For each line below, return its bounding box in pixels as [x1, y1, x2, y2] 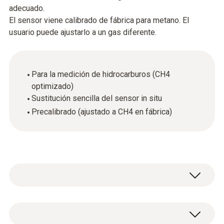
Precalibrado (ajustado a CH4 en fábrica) [31, 107, 172, 116]
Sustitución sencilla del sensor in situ [31, 93, 162, 103]
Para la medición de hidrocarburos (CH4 [31, 69, 170, 79]
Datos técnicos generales [21, 203, 122, 213]
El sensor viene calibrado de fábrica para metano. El [9, 15, 189, 25]
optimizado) [31, 81, 73, 91]
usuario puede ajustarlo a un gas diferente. [9, 27, 156, 37]
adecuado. [9, 3, 44, 13]
